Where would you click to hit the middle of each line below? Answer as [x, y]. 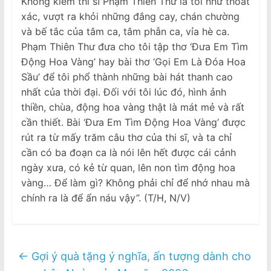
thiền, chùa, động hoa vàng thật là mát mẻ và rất [132, 107]
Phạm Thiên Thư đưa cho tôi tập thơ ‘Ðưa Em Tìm [134, 46]
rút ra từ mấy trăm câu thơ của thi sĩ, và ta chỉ [126, 137]
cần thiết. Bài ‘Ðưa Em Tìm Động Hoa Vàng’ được [133, 122]
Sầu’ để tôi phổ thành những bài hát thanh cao [127, 77]
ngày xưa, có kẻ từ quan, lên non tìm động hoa [128, 167]
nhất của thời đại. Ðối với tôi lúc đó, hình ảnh [123, 92]
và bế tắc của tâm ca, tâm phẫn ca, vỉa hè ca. [125, 31]
